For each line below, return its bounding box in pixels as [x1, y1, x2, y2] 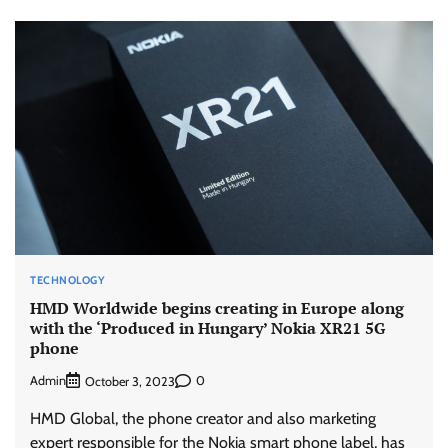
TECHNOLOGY [30, 272, 105, 287]
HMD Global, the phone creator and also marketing [30, 408, 376, 428]
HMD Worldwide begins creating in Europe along [30, 297, 404, 320]
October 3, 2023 [85, 373, 175, 389]
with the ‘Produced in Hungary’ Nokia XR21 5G [30, 317, 385, 340]
